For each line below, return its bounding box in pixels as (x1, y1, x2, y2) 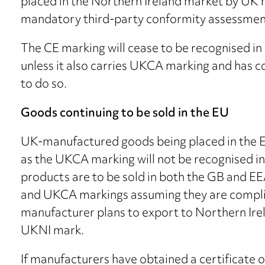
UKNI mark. (21, 219, 84, 244)
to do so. (21, 73, 67, 98)
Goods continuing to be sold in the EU (21, 102, 229, 127)
